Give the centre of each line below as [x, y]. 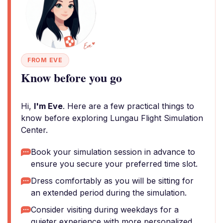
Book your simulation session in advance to [113, 152]
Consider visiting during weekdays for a [105, 210]
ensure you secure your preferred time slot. [114, 164]
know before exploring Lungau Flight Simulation [112, 118]
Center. [34, 130]
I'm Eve [48, 106]
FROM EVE [45, 60]
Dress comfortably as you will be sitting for [112, 181]
